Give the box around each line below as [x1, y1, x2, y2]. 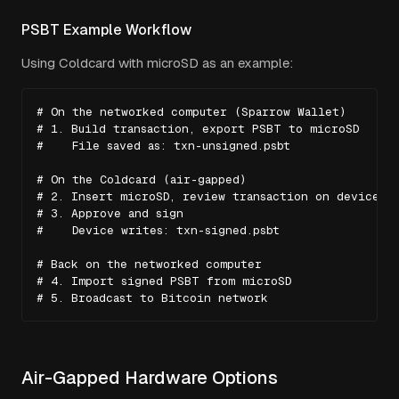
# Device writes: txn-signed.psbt [37, 224, 280, 237]
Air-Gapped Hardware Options [21, 368, 278, 387]
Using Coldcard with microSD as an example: [21, 55, 293, 70]
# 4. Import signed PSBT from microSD [37, 274, 291, 288]
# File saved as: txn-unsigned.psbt [37, 139, 290, 152]
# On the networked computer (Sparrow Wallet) [37, 105, 346, 118]
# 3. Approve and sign [37, 207, 183, 220]
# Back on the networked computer [37, 257, 262, 271]
